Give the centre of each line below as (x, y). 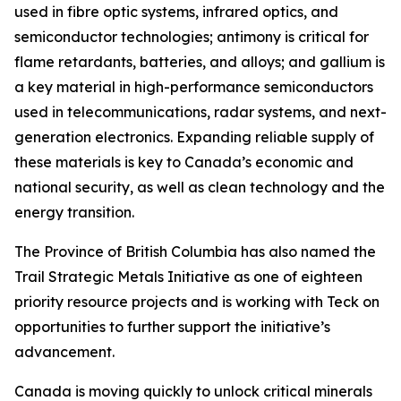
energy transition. (74, 212)
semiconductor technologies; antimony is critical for (192, 37)
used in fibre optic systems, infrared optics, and (176, 12)
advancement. (64, 352)
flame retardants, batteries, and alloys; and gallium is (200, 62)
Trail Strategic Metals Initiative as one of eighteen (188, 277)
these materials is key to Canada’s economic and (184, 162)
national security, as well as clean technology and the (200, 187)
